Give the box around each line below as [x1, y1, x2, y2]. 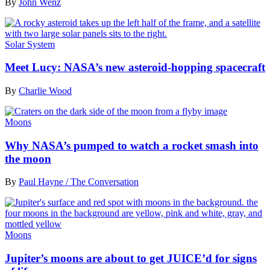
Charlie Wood [19, 85, 72, 96]
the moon [5, 152, 51, 165]
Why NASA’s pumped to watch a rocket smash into [5, 139, 259, 152]
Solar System [5, 39, 55, 49]
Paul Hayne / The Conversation [19, 177, 139, 187]
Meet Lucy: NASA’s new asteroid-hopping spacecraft [5, 61, 265, 74]
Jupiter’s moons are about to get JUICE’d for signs [5, 252, 257, 265]
